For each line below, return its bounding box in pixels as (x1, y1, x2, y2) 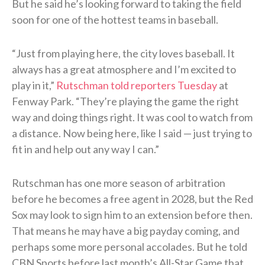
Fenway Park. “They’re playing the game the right (12, 94, 239, 108)
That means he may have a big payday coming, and (12, 224, 240, 237)
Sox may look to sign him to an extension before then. (12, 208, 253, 221)
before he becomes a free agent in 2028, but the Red (12, 192, 253, 205)
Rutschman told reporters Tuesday (56, 78, 217, 92)
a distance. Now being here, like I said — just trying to (12, 126, 252, 140)
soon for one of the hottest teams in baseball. (12, 12, 218, 26)
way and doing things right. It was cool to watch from (12, 110, 253, 124)
